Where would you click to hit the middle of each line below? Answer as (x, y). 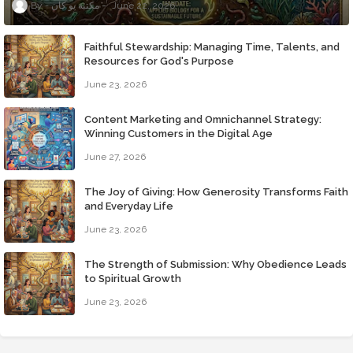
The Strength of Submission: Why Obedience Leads (216, 265)
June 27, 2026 (115, 157)
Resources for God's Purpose (159, 61)
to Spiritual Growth (133, 279)
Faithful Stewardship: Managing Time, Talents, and (212, 47)
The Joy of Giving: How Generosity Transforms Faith (216, 192)
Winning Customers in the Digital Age (178, 134)
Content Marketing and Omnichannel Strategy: (203, 120)
